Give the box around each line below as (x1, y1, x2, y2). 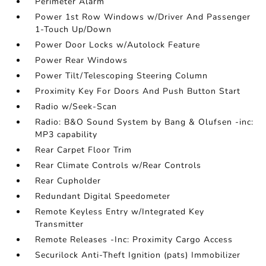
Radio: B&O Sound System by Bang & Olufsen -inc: (35, 116, 254, 128)
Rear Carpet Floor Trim (35, 144, 132, 156)
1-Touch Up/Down (35, 24, 112, 36)
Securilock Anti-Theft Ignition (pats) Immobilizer (35, 249, 241, 261)
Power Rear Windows (35, 55, 128, 66)
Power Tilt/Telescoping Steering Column (35, 70, 208, 82)
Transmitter (35, 218, 84, 230)
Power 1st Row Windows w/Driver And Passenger (35, 11, 251, 23)
